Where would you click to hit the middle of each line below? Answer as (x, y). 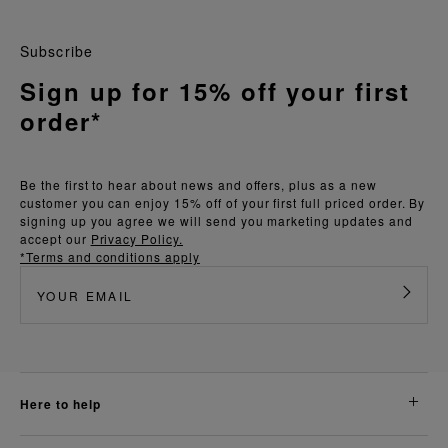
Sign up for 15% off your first (215, 91)
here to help (65, 404)
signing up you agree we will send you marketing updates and (216, 221)
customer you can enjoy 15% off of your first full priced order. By (223, 203)
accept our (55, 239)
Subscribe (57, 51)
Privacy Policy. (136, 239)
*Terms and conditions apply (110, 257)
